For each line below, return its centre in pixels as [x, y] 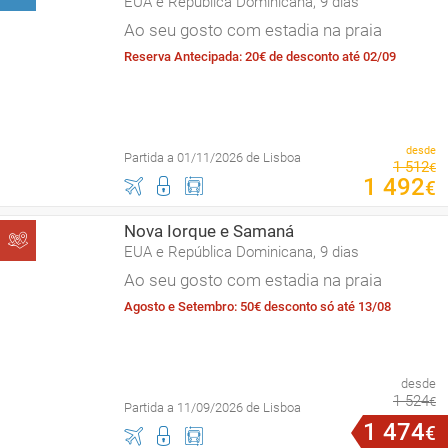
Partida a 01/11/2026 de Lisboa [212, 157]
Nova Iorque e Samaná [209, 231]
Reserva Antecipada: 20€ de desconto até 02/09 [260, 56]
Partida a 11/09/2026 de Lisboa [212, 407]
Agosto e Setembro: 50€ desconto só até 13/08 [257, 306]
